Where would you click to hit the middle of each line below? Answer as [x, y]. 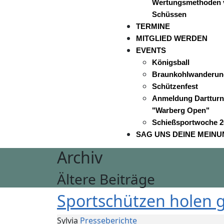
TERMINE [153, 26]
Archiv [80, 157]
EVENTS [151, 50]
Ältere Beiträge [106, 179]
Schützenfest [175, 86]
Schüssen [169, 14]
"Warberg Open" [181, 110]
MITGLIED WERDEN [172, 38]
